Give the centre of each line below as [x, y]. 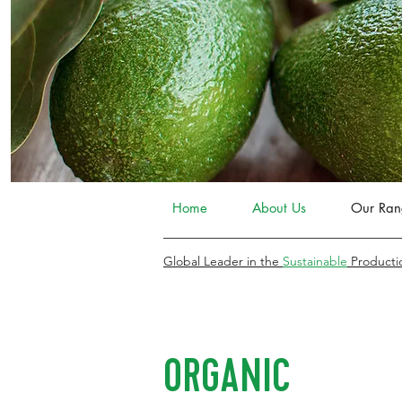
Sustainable [315, 261]
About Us [279, 208]
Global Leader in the [223, 261]
